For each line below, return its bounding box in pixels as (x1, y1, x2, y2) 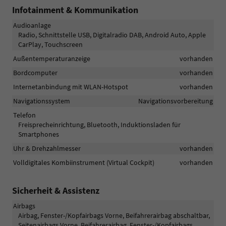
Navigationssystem (13, 96, 70, 106)
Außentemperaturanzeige (13, 54, 90, 64)
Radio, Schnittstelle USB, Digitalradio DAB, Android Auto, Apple (18, 30, 206, 40)
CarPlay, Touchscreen (18, 40, 83, 49)
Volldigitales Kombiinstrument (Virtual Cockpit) (13, 158, 154, 167)
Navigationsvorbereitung (138, 96, 213, 106)
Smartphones (18, 130, 59, 139)
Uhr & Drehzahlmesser (13, 144, 81, 153)
